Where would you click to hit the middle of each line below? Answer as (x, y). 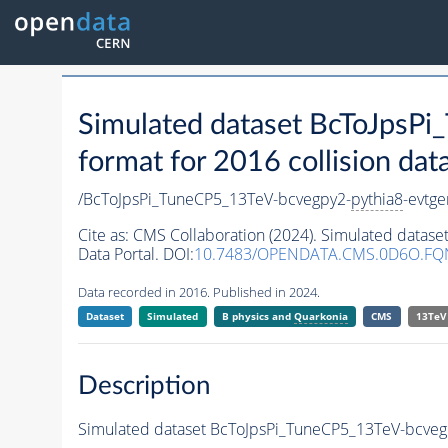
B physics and (257, 316)
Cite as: (105, 235)
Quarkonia (320, 316)
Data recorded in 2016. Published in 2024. (198, 292)
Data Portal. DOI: (135, 254)
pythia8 (376, 199)
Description (144, 385)
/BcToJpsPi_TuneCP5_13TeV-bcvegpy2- (214, 199)
